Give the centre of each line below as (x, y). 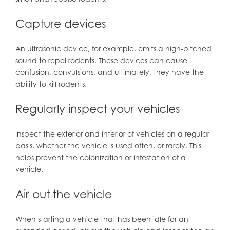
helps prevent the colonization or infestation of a (100, 158)
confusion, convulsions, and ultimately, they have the (109, 72)
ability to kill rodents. (51, 84)
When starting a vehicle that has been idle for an (102, 219)
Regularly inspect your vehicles (98, 109)
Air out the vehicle (63, 194)
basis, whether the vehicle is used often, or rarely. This (108, 146)
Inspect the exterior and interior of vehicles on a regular (112, 134)
